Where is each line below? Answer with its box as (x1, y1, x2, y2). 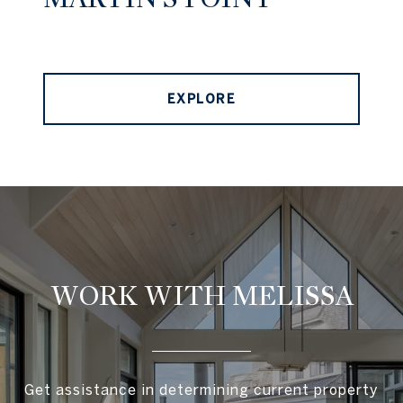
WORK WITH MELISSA (49, 279, 354, 314)
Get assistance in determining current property (24, 381, 379, 399)
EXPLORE (166, 92, 237, 107)
